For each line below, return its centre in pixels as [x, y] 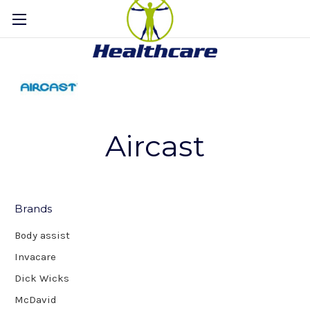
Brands [34, 209]
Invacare [35, 256]
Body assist [42, 235]
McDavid [36, 299]
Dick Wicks [42, 278]
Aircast [155, 146]
